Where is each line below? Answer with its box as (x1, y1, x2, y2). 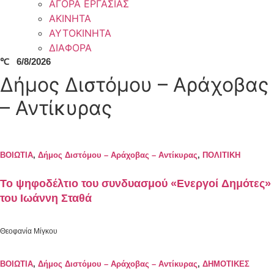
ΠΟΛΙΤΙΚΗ (202, 150, 240, 160)
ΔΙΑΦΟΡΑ (49, 42, 92, 54)
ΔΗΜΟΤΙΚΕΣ (202, 259, 250, 269)
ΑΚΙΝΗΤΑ (49, 12, 91, 25)
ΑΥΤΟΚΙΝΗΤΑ (49, 27, 111, 40)
